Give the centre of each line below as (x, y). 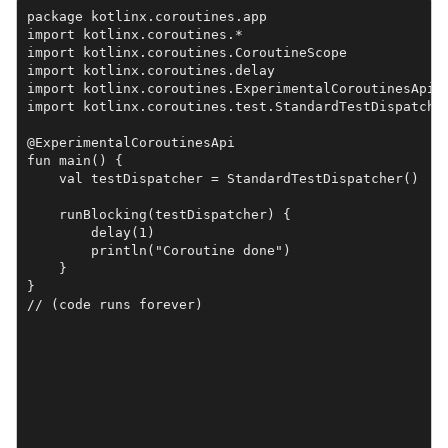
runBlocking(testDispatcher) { (158, 214)
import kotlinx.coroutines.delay (150, 70)
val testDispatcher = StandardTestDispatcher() (222, 178)
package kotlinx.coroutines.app (146, 16)
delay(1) (90, 232)
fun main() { (74, 160)
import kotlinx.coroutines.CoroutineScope (186, 52)
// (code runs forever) (114, 304)
